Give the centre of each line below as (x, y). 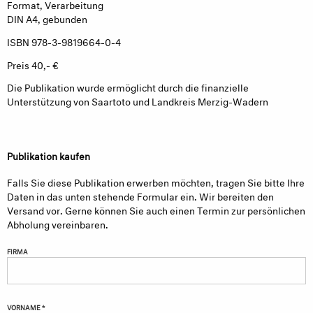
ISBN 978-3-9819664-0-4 (64, 41)
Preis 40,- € (33, 64)
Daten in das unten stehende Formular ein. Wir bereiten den (140, 196)
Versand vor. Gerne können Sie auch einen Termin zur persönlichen (156, 210)
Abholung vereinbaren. (58, 224)
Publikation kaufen (49, 155)
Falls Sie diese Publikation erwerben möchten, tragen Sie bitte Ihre (156, 182)
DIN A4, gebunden (47, 18)
